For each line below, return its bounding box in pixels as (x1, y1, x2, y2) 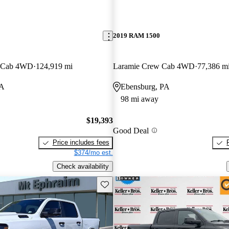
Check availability (56, 162, 109, 170)
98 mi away (120, 94, 158, 103)
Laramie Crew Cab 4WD (112, 61, 195, 71)
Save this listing (100, 179, 148, 188)
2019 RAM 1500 (112, 32, 160, 40)
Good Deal (112, 126, 149, 135)
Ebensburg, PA (120, 82, 170, 91)
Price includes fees (52, 139, 109, 147)
